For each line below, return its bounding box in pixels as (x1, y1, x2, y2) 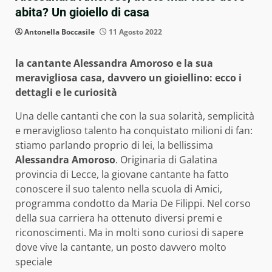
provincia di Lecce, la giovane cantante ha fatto (15, 168, 229, 182)
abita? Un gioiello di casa (15, 5, 149, 20)
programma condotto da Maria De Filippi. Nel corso (15, 197, 251, 211)
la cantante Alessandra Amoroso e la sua (15, 56, 213, 70)
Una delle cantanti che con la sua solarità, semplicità (15, 109, 254, 123)
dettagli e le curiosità (15, 86, 117, 100)
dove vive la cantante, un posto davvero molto (15, 240, 226, 254)
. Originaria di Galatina (115, 153, 217, 167)
